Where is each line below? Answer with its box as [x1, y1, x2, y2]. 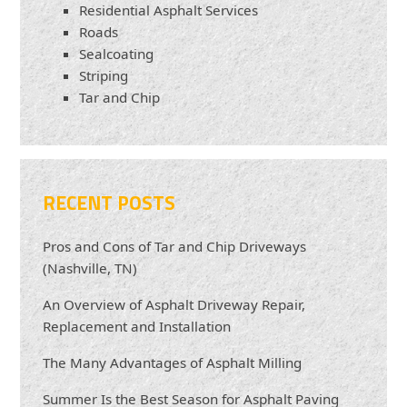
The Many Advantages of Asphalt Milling [43, 353, 303, 372]
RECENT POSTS [43, 187, 176, 217]
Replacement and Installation [43, 317, 232, 336]
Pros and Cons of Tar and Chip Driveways [43, 237, 307, 256]
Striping [79, 66, 129, 85]
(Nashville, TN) [43, 259, 138, 278]
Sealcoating [79, 45, 154, 64]
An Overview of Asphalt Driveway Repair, [43, 295, 306, 314]
